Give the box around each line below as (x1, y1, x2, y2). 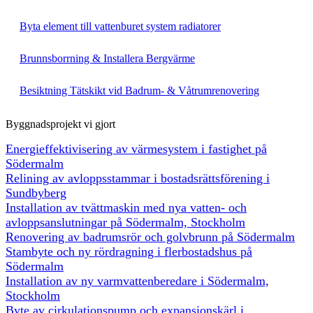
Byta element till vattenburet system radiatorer (20, 20, 221, 32)
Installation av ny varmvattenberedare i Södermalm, (6, 274, 269, 288)
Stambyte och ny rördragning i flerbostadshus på (6, 245, 252, 259)
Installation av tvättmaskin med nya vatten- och (6, 201, 247, 214)
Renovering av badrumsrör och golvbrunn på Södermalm (6, 230, 295, 244)
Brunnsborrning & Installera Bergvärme (20, 52, 195, 64)
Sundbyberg (6, 186, 66, 200)
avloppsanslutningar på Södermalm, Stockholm (6, 215, 245, 229)
